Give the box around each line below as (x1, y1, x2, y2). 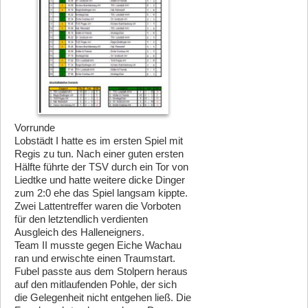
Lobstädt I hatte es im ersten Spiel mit (14, 135, 183, 147)
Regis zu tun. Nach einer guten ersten (14, 148, 184, 160)
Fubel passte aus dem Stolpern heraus (14, 265, 188, 278)
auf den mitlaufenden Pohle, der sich (14, 278, 177, 291)
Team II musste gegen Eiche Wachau (14, 239, 181, 252)
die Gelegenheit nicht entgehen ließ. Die (14, 291, 191, 304)
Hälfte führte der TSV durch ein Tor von (14, 161, 188, 173)
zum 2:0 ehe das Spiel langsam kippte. (14, 187, 188, 199)
